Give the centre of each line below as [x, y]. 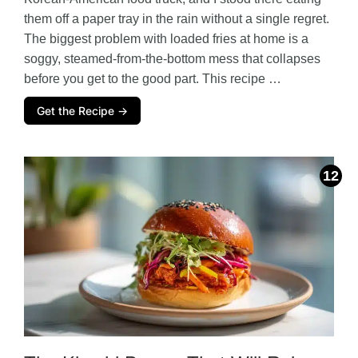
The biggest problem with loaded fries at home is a [166, 39]
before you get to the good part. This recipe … [153, 79]
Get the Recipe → [82, 111]
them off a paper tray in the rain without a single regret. [177, 19]
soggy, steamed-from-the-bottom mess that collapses [172, 59]
